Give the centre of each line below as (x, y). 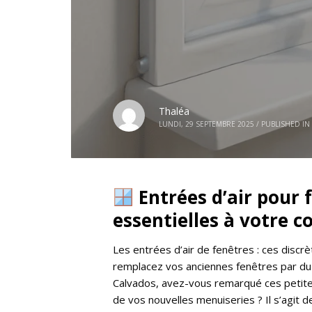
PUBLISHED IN (286, 124)
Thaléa (174, 111)
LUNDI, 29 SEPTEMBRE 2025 (206, 124)
